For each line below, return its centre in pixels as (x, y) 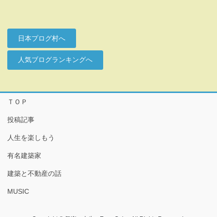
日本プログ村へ (42, 38)
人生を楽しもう (31, 137)
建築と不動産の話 (34, 173)
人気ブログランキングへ (55, 60)
